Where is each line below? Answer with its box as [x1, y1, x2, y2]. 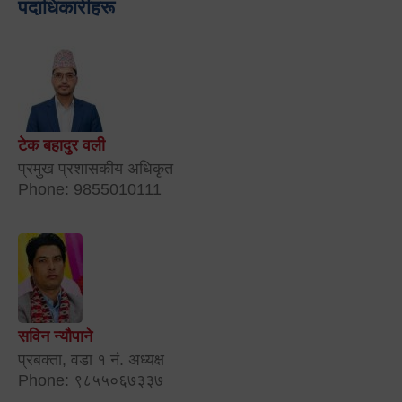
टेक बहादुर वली [18, 136, 105, 155]
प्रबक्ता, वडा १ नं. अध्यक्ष [18, 351, 164, 370]
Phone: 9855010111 [18, 180, 162, 199]
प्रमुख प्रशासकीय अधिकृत [18, 160, 173, 179]
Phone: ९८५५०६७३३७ [18, 371, 163, 390]
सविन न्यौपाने [18, 328, 92, 346]
